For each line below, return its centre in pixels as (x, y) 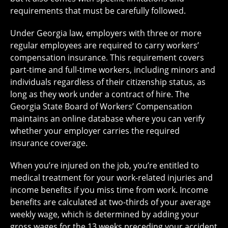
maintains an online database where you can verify (107, 119)
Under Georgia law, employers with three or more (106, 33)
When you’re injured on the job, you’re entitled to (105, 166)
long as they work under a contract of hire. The (100, 94)
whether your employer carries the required (95, 131)
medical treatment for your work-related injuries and (111, 178)
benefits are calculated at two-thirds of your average (110, 202)
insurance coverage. (49, 143)
